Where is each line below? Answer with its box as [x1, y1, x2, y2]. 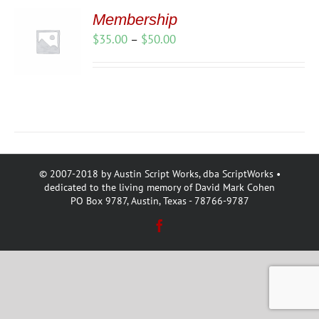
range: [175, 47, 208, 63]
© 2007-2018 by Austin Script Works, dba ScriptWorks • [38, 167, 281, 180]
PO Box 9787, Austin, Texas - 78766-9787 [70, 194, 249, 207]
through [175, 80, 216, 95]
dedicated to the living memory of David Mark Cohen [44, 181, 275, 194]
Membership [93, 11, 178, 28]
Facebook [165, 219, 215, 231]
